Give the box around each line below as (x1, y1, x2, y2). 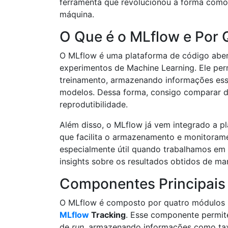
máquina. (60, 9, 94, 19)
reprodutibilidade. (60, 99, 128, 109)
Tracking (89, 210, 126, 220)
